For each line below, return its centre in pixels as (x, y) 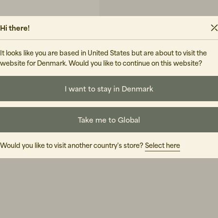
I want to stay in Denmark (109, 89)
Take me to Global (109, 120)
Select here (163, 145)
